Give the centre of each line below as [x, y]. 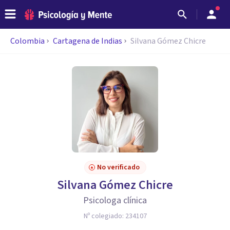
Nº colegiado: [104, 216]
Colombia [27, 41]
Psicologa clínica [115, 200]
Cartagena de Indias [88, 41]
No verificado [118, 167]
